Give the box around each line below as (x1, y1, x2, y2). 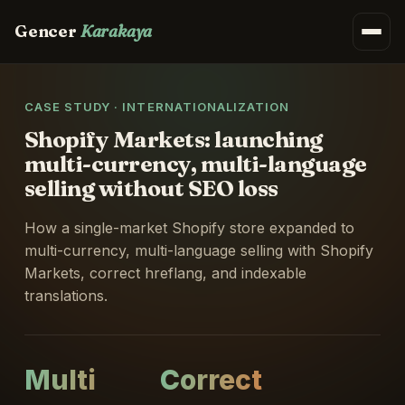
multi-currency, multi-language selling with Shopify (24, 241, 373, 259)
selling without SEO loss (24, 174, 278, 202)
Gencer (14, 21, 80, 42)
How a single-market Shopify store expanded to (24, 219, 354, 237)
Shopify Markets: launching (24, 126, 323, 153)
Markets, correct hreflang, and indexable (24, 264, 306, 282)
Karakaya (80, 21, 153, 42)
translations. (24, 287, 108, 305)
